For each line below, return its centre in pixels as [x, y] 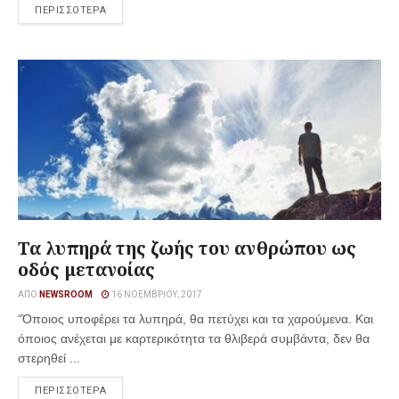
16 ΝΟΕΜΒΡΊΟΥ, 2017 [156, 294]
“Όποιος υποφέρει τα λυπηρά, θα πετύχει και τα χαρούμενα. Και [195, 319]
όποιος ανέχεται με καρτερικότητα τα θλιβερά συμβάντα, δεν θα [194, 338]
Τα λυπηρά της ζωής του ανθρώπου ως [187, 248]
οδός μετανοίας [87, 269]
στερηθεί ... [49, 358]
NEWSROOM [66, 294]
